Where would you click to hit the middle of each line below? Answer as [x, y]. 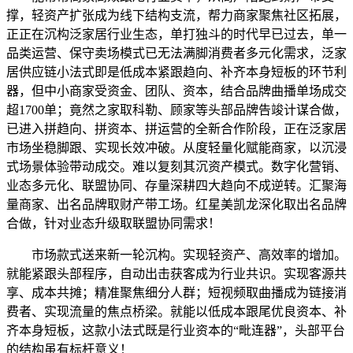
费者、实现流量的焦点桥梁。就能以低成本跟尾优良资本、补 [176, 311]
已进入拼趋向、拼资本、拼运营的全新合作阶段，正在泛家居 [176, 128]
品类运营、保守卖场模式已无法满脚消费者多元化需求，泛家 [176, 53]
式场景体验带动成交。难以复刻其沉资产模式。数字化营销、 [176, 166]
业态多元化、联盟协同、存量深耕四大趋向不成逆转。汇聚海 [176, 185]
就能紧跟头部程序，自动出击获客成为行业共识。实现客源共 [176, 273]
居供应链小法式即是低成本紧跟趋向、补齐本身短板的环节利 [176, 72]
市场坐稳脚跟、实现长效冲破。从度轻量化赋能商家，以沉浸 [176, 147]
